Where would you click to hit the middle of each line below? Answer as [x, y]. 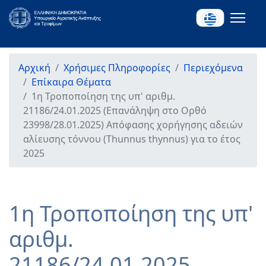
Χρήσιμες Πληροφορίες [117, 68]
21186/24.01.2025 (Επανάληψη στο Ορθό [115, 110]
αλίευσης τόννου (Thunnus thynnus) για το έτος [132, 139]
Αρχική [34, 68]
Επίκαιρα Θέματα [71, 82]
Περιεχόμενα [213, 68]
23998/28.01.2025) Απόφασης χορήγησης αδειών [133, 125]
